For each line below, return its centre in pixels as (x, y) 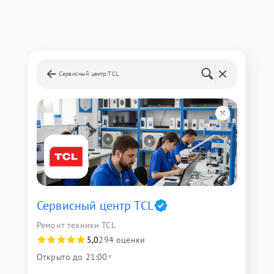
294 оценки (122, 240)
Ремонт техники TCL (76, 225)
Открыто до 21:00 (72, 257)
